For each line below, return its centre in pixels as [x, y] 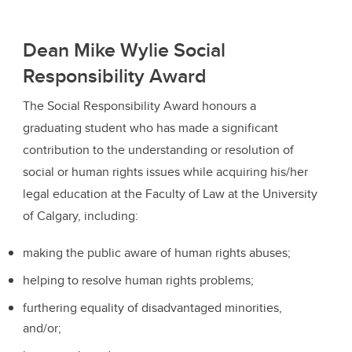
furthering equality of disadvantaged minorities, [152, 307]
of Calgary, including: [84, 216]
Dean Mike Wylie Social [124, 50]
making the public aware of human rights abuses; [157, 253]
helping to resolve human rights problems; [138, 280]
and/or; [42, 328]
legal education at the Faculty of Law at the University [170, 194]
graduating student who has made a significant [150, 128]
